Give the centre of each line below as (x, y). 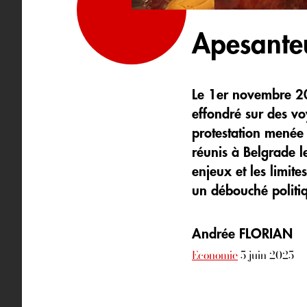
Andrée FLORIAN (242, 234)
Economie (215, 255)
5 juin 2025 (267, 255)
